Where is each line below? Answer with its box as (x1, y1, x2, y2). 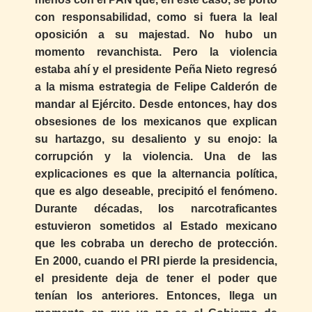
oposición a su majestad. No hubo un (35, 29, 277, 41)
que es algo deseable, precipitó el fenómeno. (35, 185, 277, 198)
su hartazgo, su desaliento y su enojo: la (35, 133, 277, 146)
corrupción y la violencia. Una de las (35, 150, 277, 163)
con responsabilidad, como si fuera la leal (35, 11, 277, 24)
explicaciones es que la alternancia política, (35, 168, 277, 180)
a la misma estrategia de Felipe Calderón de (35, 81, 277, 93)
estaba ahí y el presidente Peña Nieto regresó (35, 63, 277, 76)
